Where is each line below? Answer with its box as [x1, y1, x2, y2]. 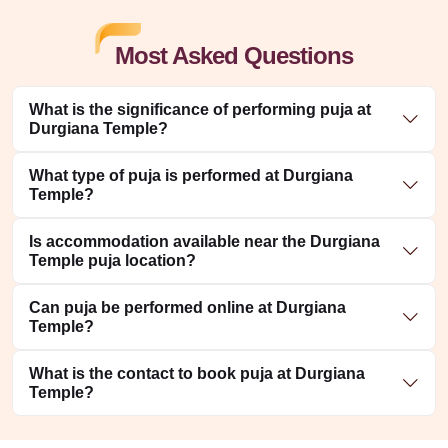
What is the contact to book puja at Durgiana [29, 365, 365, 383]
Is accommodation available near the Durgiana [29, 233, 380, 251]
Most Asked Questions [115, 42, 353, 70]
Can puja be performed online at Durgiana [29, 299, 346, 317]
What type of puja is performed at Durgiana [29, 167, 353, 185]
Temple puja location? [29, 252, 196, 270]
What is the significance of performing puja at [29, 101, 371, 119]
